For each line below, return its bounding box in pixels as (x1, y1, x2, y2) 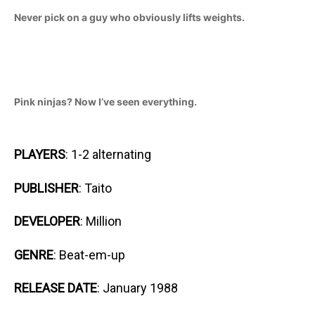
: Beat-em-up (53, 247, 125, 262)
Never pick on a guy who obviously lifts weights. (14, 11, 245, 23)
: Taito (79, 180, 112, 195)
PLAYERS (14, 147, 65, 162)
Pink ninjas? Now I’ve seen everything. (14, 95, 197, 108)
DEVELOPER (14, 214, 80, 229)
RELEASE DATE (14, 281, 97, 295)
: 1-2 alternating (65, 147, 151, 162)
